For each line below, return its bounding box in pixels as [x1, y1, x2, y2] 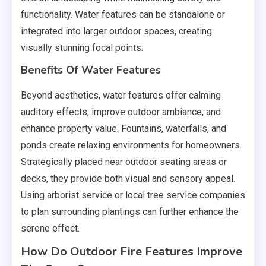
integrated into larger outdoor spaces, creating [21, 25, 212, 37]
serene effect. [21, 222, 80, 234]
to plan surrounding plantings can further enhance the [21, 205, 239, 217]
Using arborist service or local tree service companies [21, 189, 245, 201]
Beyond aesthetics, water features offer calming [21, 89, 221, 101]
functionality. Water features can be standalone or [21, 8, 225, 20]
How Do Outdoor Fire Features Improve [21, 243, 242, 259]
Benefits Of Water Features [21, 62, 161, 77]
